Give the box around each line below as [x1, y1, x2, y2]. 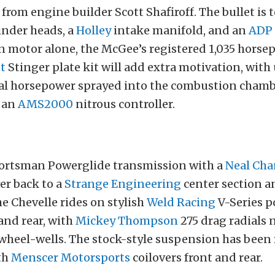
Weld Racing [147, 195, 215, 210]
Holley [76, 23, 111, 38]
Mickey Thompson [76, 214, 178, 228]
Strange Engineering [64, 177, 181, 192]
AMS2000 [18, 97, 73, 112]
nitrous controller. [73, 97, 175, 112]
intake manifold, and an [111, 23, 249, 38]
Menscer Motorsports [11, 250, 130, 265]
